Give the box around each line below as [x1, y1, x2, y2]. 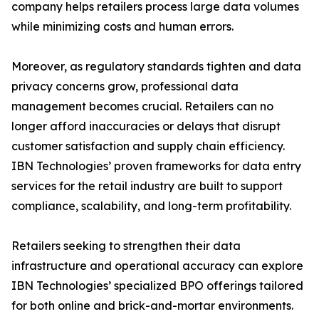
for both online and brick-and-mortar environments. [11, 298, 293, 313]
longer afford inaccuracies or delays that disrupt [11, 119, 281, 134]
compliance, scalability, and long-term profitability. [11, 199, 291, 214]
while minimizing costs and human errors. [11, 19, 234, 34]
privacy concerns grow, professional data [11, 79, 239, 94]
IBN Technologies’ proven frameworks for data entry [11, 159, 301, 174]
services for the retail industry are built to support [11, 179, 283, 194]
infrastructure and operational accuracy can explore [11, 258, 303, 273]
